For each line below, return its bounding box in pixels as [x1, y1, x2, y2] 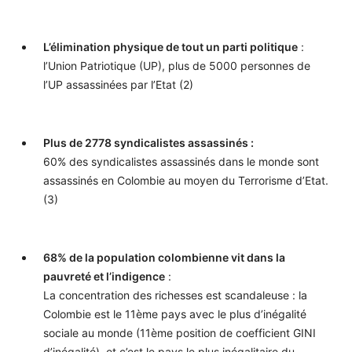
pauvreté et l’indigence [43, 269, 165, 283]
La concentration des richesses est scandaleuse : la [43, 288, 307, 302]
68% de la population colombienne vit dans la [43, 250, 285, 264]
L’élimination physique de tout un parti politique [43, 39, 298, 53]
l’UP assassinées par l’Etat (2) [43, 77, 193, 91]
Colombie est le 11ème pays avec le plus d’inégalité [43, 306, 306, 321]
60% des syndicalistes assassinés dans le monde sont [43, 154, 319, 168]
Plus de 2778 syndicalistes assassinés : [43, 135, 254, 149]
